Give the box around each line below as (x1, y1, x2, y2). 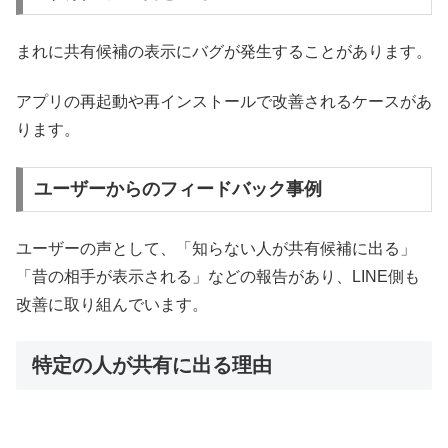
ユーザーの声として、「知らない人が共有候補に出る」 (16, 239, 416, 257)
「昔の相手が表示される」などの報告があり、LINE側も (16, 267, 420, 285)
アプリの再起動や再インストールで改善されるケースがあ (16, 93, 432, 111)
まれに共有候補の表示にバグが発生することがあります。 (16, 42, 432, 60)
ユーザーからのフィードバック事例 (33, 179, 322, 200)
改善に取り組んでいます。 (16, 295, 208, 313)
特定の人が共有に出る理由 (32, 354, 272, 377)
